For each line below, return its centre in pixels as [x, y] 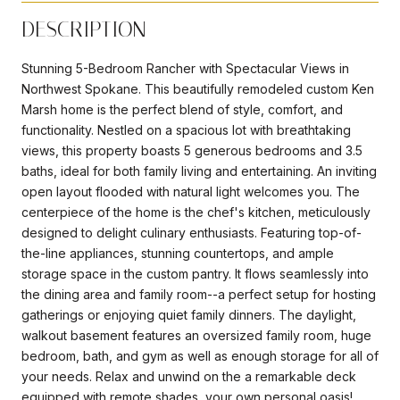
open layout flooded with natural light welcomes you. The [191, 191]
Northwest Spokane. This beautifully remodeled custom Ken [198, 88]
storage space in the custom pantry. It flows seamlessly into [195, 273]
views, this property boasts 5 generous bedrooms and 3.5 [192, 150]
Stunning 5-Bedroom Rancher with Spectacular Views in [185, 68]
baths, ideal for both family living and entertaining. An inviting [199, 171]
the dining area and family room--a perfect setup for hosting [199, 294]
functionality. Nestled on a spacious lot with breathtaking [186, 129]
